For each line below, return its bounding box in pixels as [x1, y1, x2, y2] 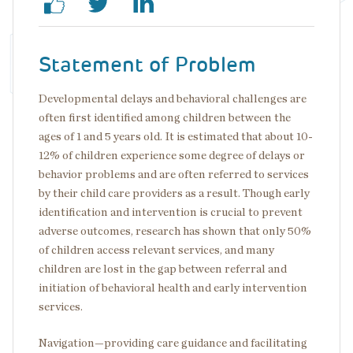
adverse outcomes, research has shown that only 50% [39, 225, 311, 237]
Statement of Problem [39, 51, 256, 78]
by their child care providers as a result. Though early [39, 188, 310, 199]
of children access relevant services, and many [39, 244, 274, 256]
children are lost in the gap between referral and [39, 263, 287, 275]
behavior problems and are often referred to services [39, 169, 309, 180]
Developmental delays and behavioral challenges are [39, 93, 307, 105]
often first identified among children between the [39, 112, 291, 124]
